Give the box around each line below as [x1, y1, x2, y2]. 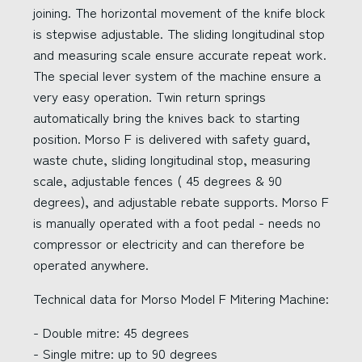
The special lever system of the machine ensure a [33, 65, 321, 85]
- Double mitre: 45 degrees [33, 322, 189, 342]
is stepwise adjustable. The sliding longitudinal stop [33, 23, 325, 43]
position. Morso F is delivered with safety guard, [33, 128, 310, 148]
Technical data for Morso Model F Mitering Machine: [33, 288, 329, 308]
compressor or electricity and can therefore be [33, 234, 305, 253]
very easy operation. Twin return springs [33, 86, 266, 106]
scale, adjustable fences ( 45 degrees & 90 [33, 170, 282, 190]
